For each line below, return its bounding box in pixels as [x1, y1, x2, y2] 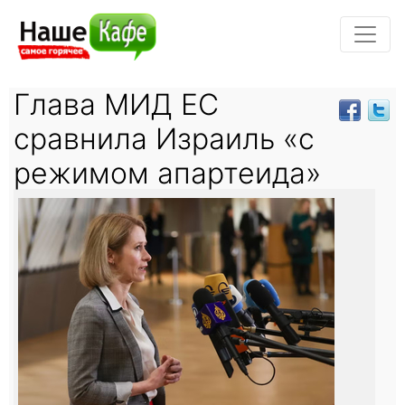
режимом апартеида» [14, 155, 321, 191]
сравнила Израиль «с [14, 120, 315, 156]
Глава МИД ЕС [14, 86, 219, 122]
